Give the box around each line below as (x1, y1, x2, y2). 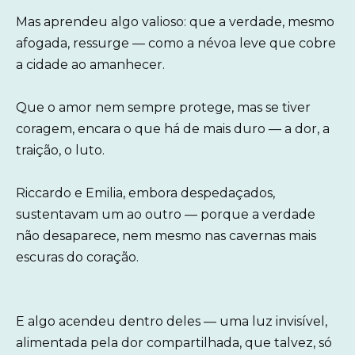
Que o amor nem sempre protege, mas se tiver (16, 99, 311, 115)
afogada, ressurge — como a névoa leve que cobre (16, 35, 336, 51)
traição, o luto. (16, 142, 105, 158)
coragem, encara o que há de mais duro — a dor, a (16, 120, 330, 136)
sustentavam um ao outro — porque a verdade (16, 207, 315, 223)
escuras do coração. (16, 250, 139, 265)
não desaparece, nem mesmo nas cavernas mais (16, 228, 316, 244)
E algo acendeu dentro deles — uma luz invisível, (16, 314, 327, 330)
